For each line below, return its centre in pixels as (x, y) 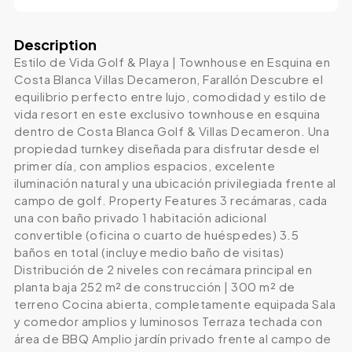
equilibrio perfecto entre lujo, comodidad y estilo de (170, 97)
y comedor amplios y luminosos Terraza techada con (168, 321)
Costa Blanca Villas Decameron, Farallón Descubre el (169, 79)
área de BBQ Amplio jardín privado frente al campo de (172, 339)
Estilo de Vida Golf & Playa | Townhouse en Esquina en (172, 62)
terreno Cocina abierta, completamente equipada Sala (175, 304)
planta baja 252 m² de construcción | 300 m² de (154, 287)
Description (55, 45)
